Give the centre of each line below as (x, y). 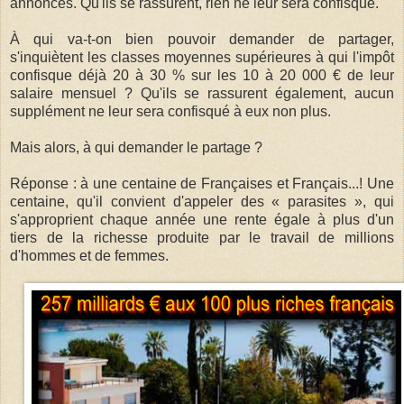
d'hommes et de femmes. (89, 255)
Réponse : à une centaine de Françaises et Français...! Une (202, 183)
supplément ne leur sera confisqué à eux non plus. (172, 111)
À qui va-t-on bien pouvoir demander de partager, (202, 39)
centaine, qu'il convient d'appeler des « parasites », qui (202, 201)
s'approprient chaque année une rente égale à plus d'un (202, 219)
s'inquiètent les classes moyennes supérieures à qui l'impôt (202, 57)
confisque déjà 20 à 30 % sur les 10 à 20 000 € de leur (202, 75)
